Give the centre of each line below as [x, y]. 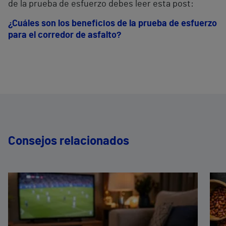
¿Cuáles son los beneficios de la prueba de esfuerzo [112, 24]
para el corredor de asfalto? [65, 36]
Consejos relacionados [69, 142]
